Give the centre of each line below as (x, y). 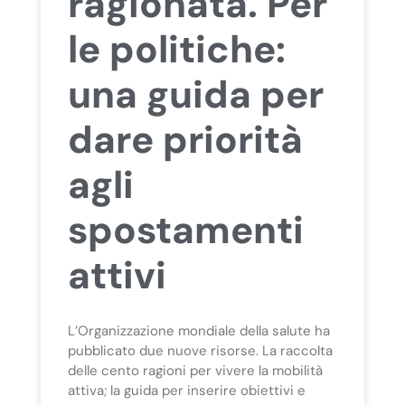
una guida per (195, 94)
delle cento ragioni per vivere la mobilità (195, 370)
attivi (117, 275)
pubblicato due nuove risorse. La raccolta (200, 350)
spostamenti (185, 230)
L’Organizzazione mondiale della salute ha (198, 330)
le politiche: (176, 49)
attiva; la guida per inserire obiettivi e (186, 390)
